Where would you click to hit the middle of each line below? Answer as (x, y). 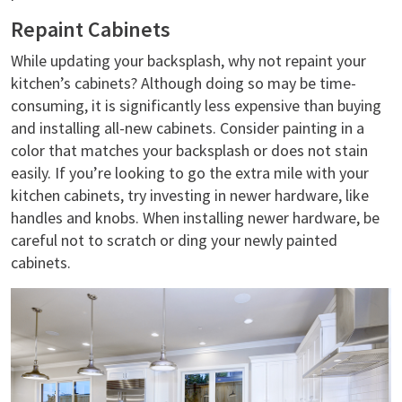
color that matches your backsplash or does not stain (189, 150)
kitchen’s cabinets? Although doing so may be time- (184, 83)
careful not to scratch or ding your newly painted (174, 240)
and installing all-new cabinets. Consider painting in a (188, 128)
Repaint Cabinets (91, 29)
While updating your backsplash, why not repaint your (188, 61)
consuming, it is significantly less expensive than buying (196, 105)
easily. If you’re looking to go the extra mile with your (190, 173)
